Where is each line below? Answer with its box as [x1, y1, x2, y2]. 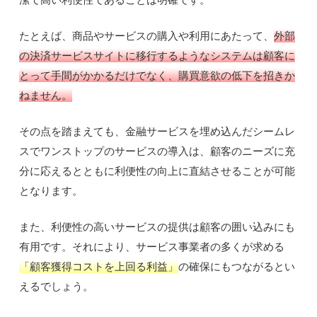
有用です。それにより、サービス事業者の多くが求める [19, 238, 285, 253]
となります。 [19, 183, 83, 197]
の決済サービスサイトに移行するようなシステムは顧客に [19, 47, 296, 62]
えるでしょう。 [19, 278, 94, 293]
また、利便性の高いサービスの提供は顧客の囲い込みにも [19, 219, 296, 234]
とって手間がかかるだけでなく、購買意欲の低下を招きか [19, 67, 296, 82]
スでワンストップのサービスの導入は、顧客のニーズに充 [19, 143, 296, 158]
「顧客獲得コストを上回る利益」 [19, 258, 179, 273]
